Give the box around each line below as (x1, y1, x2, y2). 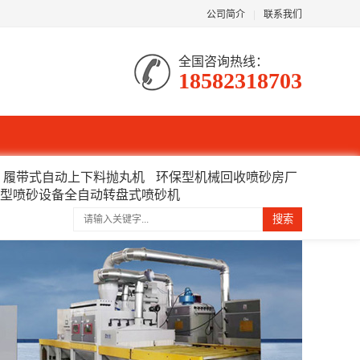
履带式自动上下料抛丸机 (3, 167, 145, 186)
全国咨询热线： (178, 51, 268, 70)
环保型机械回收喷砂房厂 (156, 167, 297, 186)
